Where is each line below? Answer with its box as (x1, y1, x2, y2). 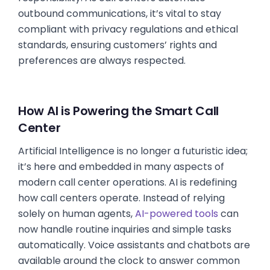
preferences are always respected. (18, 54, 186, 67)
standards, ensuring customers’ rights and (18, 38, 217, 52)
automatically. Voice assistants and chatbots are (18, 238, 250, 252)
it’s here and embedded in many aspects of (18, 160, 224, 174)
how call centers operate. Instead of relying (18, 191, 225, 205)
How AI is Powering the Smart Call (18, 102, 219, 119)
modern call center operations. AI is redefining (18, 175, 237, 189)
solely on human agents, (18, 207, 135, 221)
